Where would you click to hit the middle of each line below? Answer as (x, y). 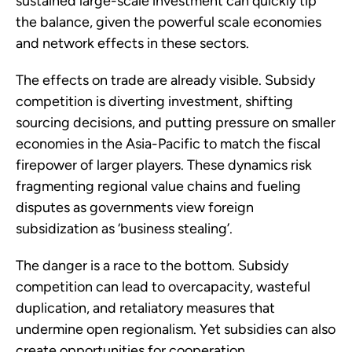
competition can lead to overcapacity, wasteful (163, 287)
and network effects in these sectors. (132, 44)
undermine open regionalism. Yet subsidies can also (176, 330)
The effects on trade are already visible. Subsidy (165, 81)
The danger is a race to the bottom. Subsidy (152, 266)
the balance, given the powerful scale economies (169, 22)
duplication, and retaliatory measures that (145, 308)
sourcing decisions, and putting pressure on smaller (176, 123)
